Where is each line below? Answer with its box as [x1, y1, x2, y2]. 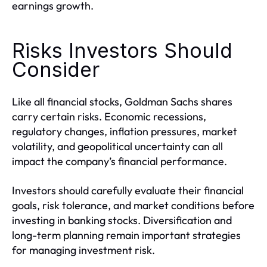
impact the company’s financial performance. [12, 154, 227, 168]
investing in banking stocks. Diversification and [12, 213, 232, 227]
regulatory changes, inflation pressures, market [12, 125, 237, 138]
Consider [12, 57, 100, 82]
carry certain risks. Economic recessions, [12, 110, 206, 123]
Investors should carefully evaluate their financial [12, 184, 244, 197]
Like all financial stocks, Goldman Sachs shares [12, 95, 232, 108]
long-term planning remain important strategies [12, 228, 241, 242]
